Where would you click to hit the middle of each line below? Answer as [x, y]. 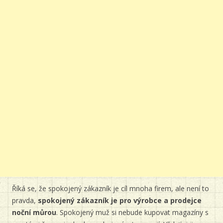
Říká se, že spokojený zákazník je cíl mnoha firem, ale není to [111, 188]
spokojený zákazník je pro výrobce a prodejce [120, 200]
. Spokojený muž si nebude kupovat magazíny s [132, 212]
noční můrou [34, 212]
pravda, [25, 200]
